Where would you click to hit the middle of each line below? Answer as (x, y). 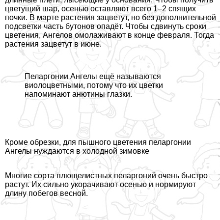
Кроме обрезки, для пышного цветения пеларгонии (98, 142)
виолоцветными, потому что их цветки (94, 85)
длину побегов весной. (46, 193)
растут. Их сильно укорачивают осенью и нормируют (100, 185)
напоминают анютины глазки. (78, 94)
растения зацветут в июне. (53, 44)
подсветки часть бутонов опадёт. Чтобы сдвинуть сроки (106, 27)
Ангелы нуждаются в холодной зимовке (77, 151)
